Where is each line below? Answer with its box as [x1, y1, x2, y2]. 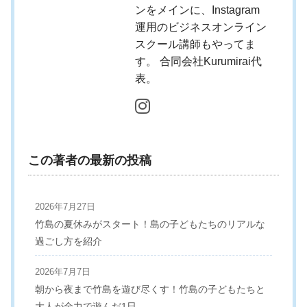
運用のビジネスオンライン [135, 21, 267, 33]
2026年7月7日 [35, 266, 90, 277]
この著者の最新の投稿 [28, 153, 151, 167]
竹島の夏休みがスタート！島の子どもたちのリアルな [35, 218, 265, 230]
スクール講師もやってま [135, 38, 256, 50]
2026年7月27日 [35, 201, 95, 212]
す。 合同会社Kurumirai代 [135, 55, 262, 67]
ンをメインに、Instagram [135, 3, 260, 16]
